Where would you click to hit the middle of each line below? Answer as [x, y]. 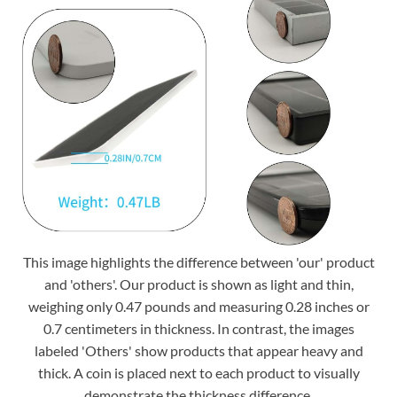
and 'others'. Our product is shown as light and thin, [198, 284]
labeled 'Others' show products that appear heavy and [198, 351]
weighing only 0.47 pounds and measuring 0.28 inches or [198, 307]
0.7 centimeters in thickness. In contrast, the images [198, 329]
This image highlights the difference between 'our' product [198, 262]
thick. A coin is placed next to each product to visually [198, 373]
